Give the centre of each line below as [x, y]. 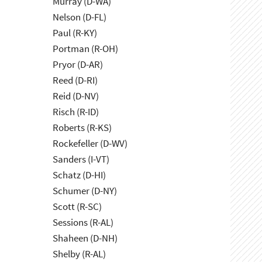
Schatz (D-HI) [80, 175]
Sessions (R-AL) [83, 223]
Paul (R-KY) [75, 33]
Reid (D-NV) [76, 96]
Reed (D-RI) [75, 80]
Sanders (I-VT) [81, 159]
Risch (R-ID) [76, 112]
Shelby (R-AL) [80, 254]
